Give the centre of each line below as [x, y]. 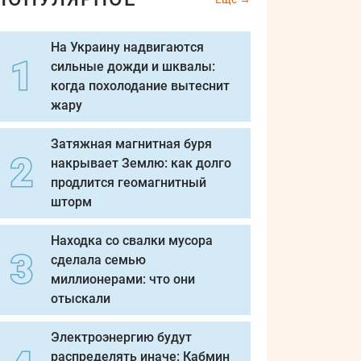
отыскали [81, 299]
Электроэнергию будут [121, 337]
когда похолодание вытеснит [140, 86]
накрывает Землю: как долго [141, 163]
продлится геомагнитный [129, 183]
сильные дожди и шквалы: [133, 66]
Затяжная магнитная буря [131, 144]
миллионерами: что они [123, 279]
